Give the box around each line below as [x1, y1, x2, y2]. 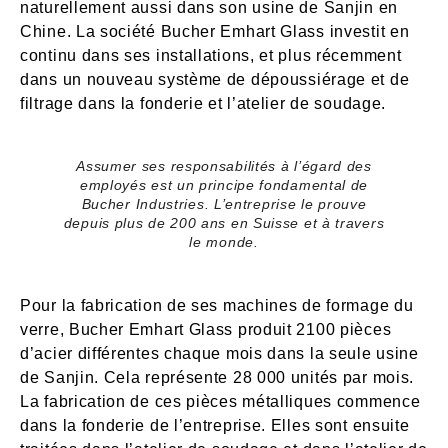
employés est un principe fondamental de [79, 177, 369, 194]
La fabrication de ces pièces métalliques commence [20, 393, 421, 411]
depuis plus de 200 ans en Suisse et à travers [63, 215, 385, 232]
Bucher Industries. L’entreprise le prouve [81, 196, 367, 213]
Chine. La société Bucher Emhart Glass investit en [20, 23, 410, 41]
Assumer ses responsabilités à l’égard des [76, 158, 372, 175]
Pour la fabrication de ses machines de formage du [20, 297, 414, 315]
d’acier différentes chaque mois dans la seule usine [20, 345, 419, 363]
